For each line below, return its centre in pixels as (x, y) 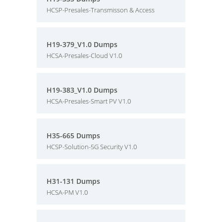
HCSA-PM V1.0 (67, 192)
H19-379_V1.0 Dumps (82, 44)
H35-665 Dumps (73, 136)
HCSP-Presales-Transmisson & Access (101, 10)
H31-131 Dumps (73, 181)
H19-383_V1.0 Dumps (82, 90)
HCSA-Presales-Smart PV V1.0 (89, 101)
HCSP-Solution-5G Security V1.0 (92, 147)
